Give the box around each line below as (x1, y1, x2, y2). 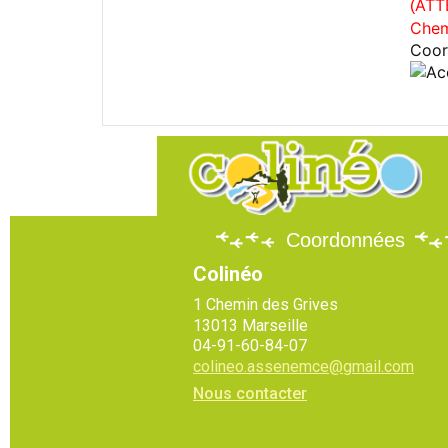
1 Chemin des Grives (193, 295, 338, 315)
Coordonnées (286, 229, 406, 252)
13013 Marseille (193, 315, 308, 335)
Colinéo (193, 262, 263, 287)
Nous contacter (193, 384, 307, 403)
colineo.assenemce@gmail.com (193, 356, 414, 376)
